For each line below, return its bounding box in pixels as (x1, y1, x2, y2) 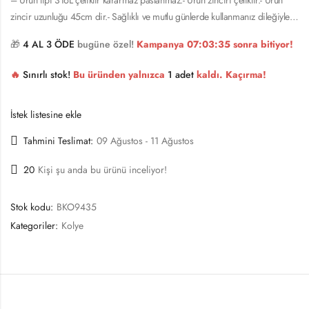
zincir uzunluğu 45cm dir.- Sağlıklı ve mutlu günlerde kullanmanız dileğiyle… (10, 9, 299, 23)
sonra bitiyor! (231, 37, 294, 51)
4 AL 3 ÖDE (23, 37, 74, 51)
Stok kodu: (10, 200, 56, 215)
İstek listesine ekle (10, 107, 81, 121)
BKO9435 (57, 200, 97, 215)
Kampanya (137, 37, 187, 51)
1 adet (168, 67, 194, 81)
